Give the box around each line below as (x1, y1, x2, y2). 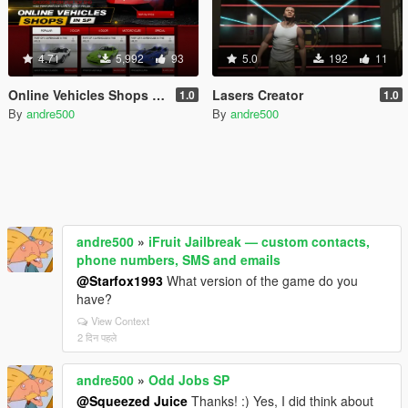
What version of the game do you (163, 270, 358, 290)
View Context (91, 312, 149, 328)
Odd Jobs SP (148, 370, 229, 389)
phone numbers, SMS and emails (76, 250, 280, 269)
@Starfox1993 (76, 270, 163, 290)
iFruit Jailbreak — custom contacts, (148, 231, 370, 250)
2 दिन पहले (77, 329, 117, 344)
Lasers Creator (212, 85, 303, 104)
